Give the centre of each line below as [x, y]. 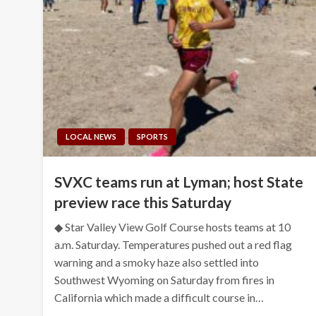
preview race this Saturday [143, 202]
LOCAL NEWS [91, 136]
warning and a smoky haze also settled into [157, 262]
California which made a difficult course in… [159, 297]
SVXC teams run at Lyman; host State [179, 181]
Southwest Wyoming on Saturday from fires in [165, 279]
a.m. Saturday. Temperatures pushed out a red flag [174, 244]
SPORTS [153, 136]
